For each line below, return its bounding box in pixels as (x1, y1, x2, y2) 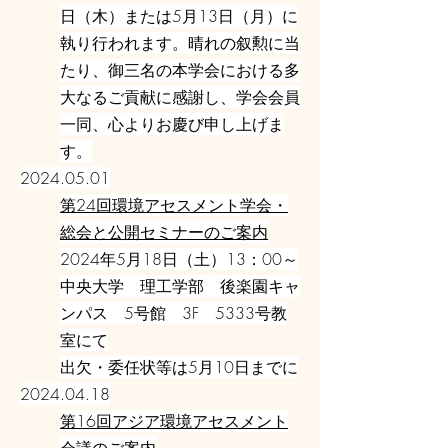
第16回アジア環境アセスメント (60, 410, 288, 432)
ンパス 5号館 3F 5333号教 (60, 302, 287, 324)
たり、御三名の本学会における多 (60, 59, 300, 81)
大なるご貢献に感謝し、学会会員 (60, 86, 300, 108)
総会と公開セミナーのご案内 (60, 221, 268, 243)
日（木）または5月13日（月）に (60, 5, 298, 27)
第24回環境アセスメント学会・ (60, 194, 288, 216)
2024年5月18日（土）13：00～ (60, 248, 298, 270)
